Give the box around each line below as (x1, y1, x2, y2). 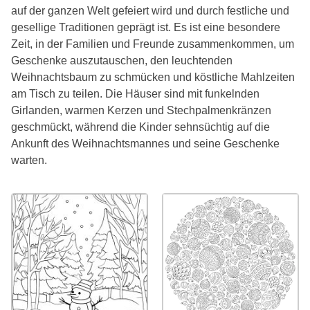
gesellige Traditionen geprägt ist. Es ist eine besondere (11, 21, 280, 33)
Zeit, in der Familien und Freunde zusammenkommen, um (11, 38, 294, 50)
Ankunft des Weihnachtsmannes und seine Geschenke (11, 138, 280, 149)
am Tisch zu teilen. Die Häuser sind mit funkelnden (11, 88, 259, 100)
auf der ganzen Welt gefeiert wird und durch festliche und (11, 5, 289, 17)
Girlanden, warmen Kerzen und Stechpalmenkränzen (11, 104, 271, 116)
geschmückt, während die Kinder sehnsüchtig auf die (11, 121, 270, 133)
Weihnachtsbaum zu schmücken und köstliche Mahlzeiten (11, 71, 295, 83)
